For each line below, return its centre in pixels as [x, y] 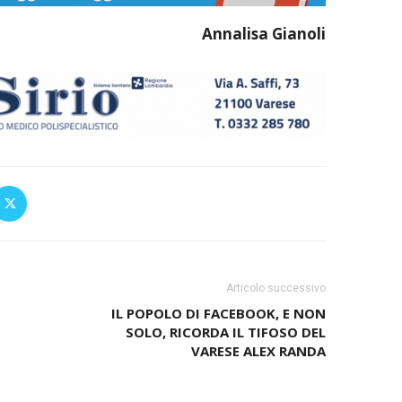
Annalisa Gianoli [263, 34]
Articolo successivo [275, 288]
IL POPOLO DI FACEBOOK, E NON [218, 314]
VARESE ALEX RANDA [258, 351]
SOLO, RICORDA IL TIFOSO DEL [225, 332]
